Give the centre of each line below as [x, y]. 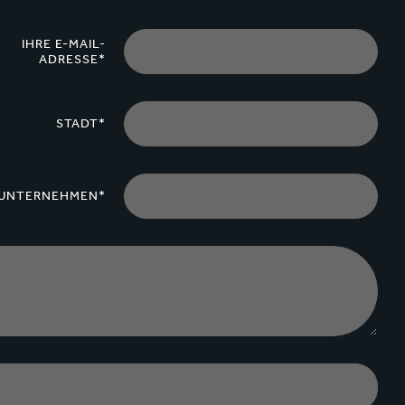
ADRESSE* [73, 59]
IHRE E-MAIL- [64, 43]
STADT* [81, 124]
